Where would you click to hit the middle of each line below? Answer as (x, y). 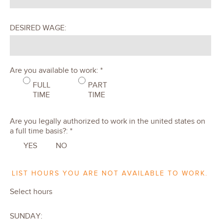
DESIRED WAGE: (38, 28)
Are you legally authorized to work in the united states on (108, 121)
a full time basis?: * (41, 131)
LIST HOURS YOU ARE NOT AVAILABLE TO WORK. (109, 174)
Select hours (31, 191)
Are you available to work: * (56, 71)
